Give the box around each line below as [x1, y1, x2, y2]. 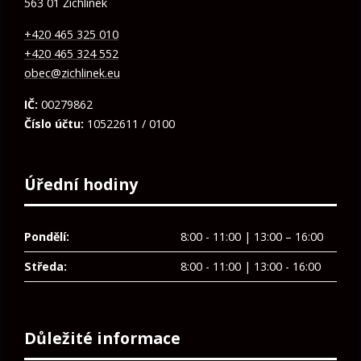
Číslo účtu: [24, 116, 84, 132]
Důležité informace [24, 326, 180, 349]
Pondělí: [24, 229, 69, 245]
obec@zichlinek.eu [24, 65, 120, 81]
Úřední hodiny [24, 173, 138, 196]
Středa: [24, 259, 67, 275]
